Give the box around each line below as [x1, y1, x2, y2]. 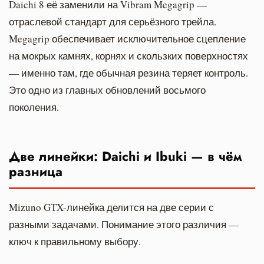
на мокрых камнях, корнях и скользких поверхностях [9, 48, 248, 62]
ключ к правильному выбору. [9, 234, 141, 248]
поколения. [9, 100, 59, 114]
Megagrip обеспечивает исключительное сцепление [9, 31, 246, 45]
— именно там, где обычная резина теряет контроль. [9, 65, 248, 80]
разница [9, 161, 62, 181]
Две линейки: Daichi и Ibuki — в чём [9, 146, 242, 166]
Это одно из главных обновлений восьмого [9, 82, 206, 97]
